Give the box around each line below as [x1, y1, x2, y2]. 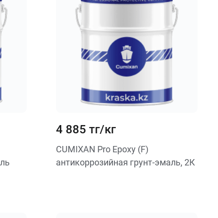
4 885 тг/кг [55, 123, 116, 136]
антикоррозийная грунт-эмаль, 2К [55, 157, 195, 167]
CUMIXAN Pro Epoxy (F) [55, 144, 148, 154]
